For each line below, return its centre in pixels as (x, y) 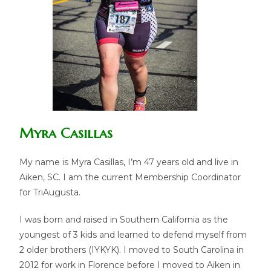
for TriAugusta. (50, 192)
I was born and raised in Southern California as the (124, 220)
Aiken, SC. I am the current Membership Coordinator (130, 177)
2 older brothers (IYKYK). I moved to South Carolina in (132, 250)
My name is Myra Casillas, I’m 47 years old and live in (129, 162)
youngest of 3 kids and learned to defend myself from (133, 235)
